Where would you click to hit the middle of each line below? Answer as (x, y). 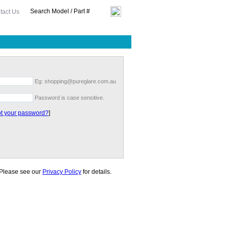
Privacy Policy (62, 172)
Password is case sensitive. (69, 98)
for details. (96, 172)
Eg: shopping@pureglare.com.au (75, 81)
